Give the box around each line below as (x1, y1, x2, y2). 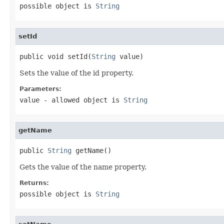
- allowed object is (39, 95, 123, 104)
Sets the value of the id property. (19, 68, 133, 77)
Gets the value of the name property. (19, 162, 146, 171)
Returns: (19, 179, 49, 186)
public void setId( (19, 52, 91, 60)
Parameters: (19, 85, 61, 92)
